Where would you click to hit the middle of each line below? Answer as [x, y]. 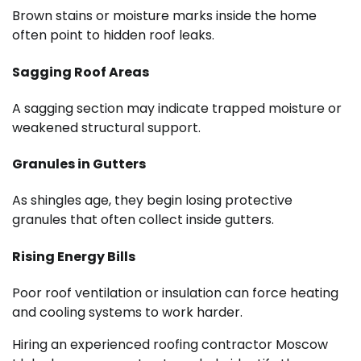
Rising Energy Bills [74, 256]
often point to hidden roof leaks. [113, 35]
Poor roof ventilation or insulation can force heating [175, 293]
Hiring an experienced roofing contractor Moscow [170, 344]
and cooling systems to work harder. [127, 312]
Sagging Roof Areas [81, 72]
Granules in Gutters [79, 164]
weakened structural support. [106, 127]
